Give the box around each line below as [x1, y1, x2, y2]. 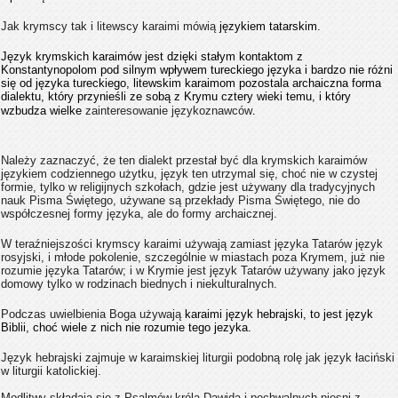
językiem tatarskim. [219, 20, 321, 34]
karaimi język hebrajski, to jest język [181, 307, 373, 322]
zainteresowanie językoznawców [85, 104, 252, 118]
